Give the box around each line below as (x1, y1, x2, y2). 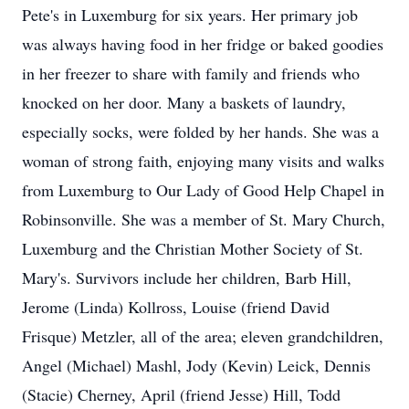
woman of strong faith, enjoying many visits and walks (22, 150, 384, 172)
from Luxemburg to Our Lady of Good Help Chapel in (22, 179, 384, 201)
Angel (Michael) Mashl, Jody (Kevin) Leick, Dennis (22, 354, 371, 376)
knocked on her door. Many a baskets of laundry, (22, 91, 346, 113)
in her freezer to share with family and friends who (22, 62, 360, 84)
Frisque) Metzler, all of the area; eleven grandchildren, (22, 325, 383, 347)
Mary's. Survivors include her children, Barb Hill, (22, 267, 351, 288)
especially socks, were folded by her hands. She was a (22, 121, 379, 142)
